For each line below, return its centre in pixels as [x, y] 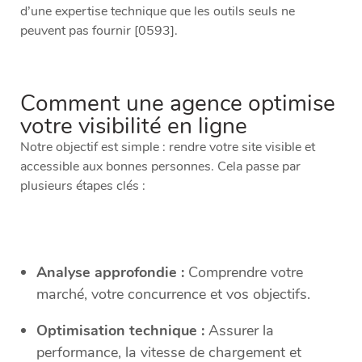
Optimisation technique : [120, 331]
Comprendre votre [244, 273]
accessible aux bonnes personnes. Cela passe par [160, 167]
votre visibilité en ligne [134, 126]
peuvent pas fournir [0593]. [99, 31]
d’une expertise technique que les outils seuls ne [158, 12]
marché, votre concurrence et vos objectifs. [173, 295]
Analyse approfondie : [110, 273]
